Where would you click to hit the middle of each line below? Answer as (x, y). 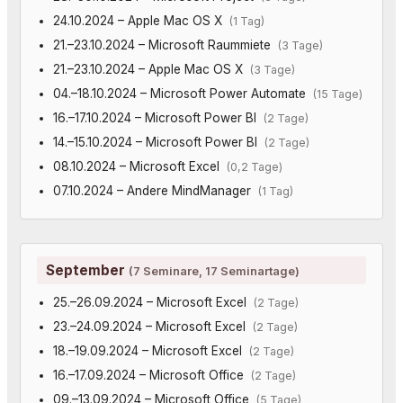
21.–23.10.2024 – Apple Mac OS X (151, 69)
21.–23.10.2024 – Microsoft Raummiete (165, 45)
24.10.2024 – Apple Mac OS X (141, 20)
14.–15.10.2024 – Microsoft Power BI (158, 142)
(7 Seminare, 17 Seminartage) (214, 270)
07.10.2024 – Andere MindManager (155, 190)
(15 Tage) (337, 94)
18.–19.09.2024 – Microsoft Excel (151, 350)
